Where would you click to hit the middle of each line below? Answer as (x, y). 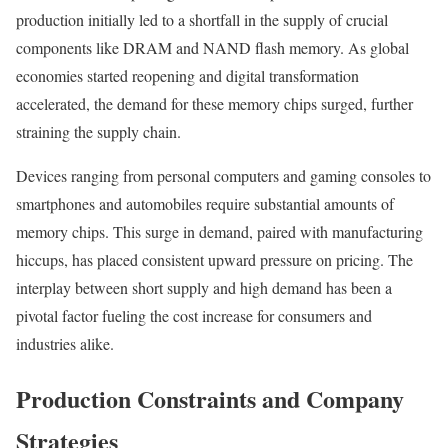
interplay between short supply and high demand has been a (204, 288)
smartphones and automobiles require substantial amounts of (205, 204)
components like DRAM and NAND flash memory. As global (212, 48)
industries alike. (65, 344)
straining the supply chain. (98, 132)
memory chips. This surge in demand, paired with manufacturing (219, 232)
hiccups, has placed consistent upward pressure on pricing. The (214, 260)
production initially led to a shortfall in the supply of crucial (202, 20)
